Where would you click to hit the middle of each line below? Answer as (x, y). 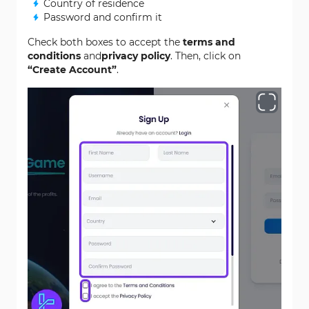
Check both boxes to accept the (105, 42)
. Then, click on (206, 56)
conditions (54, 56)
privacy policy (136, 56)
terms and (209, 42)
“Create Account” (72, 70)
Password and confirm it (103, 17)
